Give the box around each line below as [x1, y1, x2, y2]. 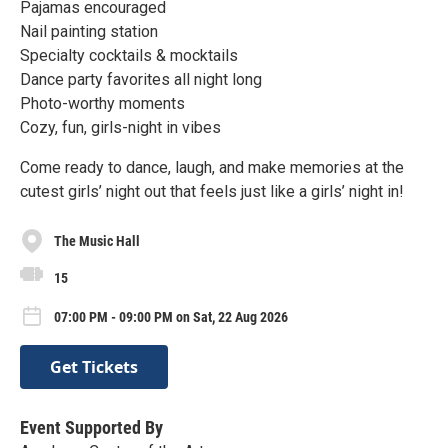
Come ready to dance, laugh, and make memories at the [20, 158, 404, 177]
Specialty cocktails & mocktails [20, 46, 238, 65]
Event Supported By [20, 416, 163, 438]
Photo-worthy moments [20, 94, 185, 113]
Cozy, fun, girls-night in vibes [20, 118, 221, 137]
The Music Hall [54, 232, 140, 249]
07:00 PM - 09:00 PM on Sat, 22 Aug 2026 [54, 309, 288, 326]
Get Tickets [50, 355, 138, 378]
